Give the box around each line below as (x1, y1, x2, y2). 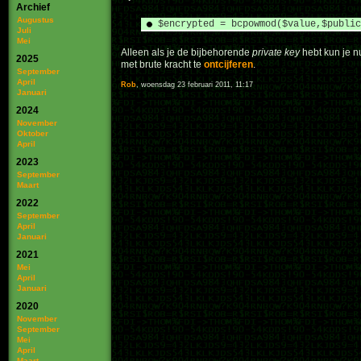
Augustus (17, 15, 54, 24)
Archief (16, 2, 50, 13)
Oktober (17, 129, 48, 138)
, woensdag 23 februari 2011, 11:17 (136, 81, 253, 89)
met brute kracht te (121, 59, 204, 70)
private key (252, 47, 300, 58)
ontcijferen (204, 59, 253, 70)
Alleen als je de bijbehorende (121, 47, 252, 58)
